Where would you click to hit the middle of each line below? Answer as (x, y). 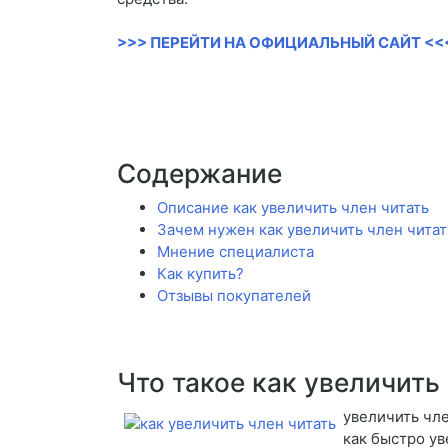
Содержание (199, 174)
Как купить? (200, 274)
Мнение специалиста (235, 252)
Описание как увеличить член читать (293, 208)
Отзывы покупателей (234, 296)
